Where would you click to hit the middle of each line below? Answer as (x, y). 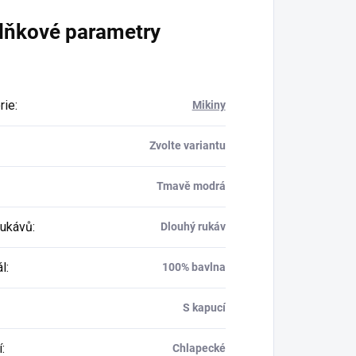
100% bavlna (193, 267)
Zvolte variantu (187, 145)
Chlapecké (199, 348)
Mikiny (209, 104)
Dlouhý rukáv (193, 226)
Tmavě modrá (191, 186)
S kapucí (204, 307)
